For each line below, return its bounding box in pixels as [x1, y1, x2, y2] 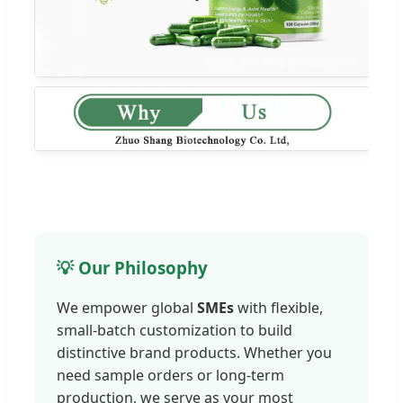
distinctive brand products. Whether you [57, 343, 332, 363]
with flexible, [234, 298, 323, 318]
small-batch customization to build [57, 320, 292, 341]
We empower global [57, 298, 197, 318]
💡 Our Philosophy [57, 255, 208, 279]
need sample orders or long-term [57, 365, 284, 386]
